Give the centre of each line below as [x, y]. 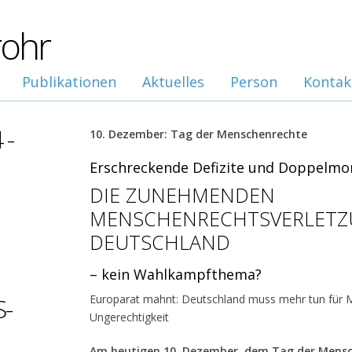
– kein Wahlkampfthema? [176, 274]
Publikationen [69, 82]
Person [254, 82]
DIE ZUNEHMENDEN [182, 195]
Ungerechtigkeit [129, 317]
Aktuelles [173, 82]
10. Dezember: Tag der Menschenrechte [198, 134]
